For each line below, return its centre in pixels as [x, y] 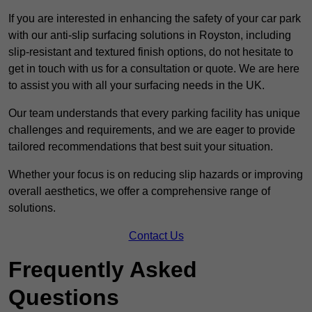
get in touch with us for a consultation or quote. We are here [154, 69]
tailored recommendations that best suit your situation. [141, 147]
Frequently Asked [103, 270]
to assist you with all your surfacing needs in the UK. [136, 86]
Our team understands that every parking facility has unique [154, 114]
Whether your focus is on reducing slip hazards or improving [156, 175]
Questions [64, 298]
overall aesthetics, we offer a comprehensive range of [139, 192]
